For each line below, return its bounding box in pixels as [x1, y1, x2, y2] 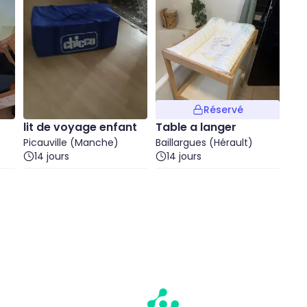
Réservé [203, 103, 243, 116]
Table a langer [156, 119, 236, 135]
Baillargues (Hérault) [156, 136, 253, 149]
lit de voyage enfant [23, 119, 137, 135]
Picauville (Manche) [23, 136, 119, 149]
